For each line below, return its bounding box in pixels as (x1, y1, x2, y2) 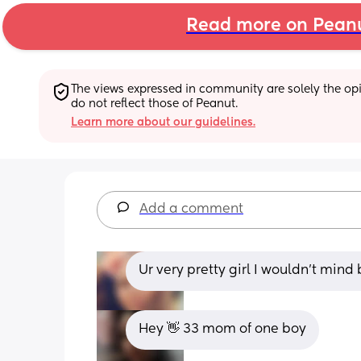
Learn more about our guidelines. (71, 116, 255, 128)
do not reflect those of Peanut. (71, 98, 238, 110)
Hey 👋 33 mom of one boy (139, 322, 306, 336)
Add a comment (139, 202, 243, 216)
